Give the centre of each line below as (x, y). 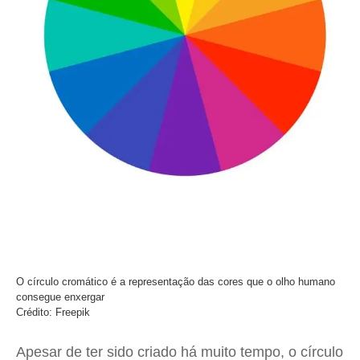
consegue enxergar (60, 297)
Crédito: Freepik (53, 312)
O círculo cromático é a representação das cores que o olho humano (176, 282)
